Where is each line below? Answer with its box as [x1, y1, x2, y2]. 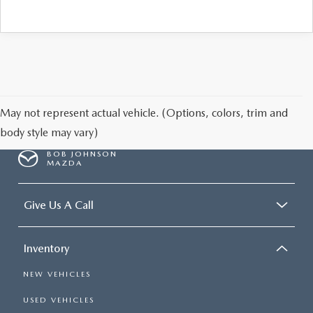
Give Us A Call [24, 198, 94, 212]
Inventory [24, 241, 69, 255]
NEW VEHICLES [23, 269, 91, 279]
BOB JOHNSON [47, 149, 118, 159]
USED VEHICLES [23, 295, 94, 305]
